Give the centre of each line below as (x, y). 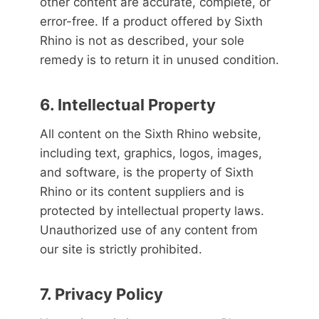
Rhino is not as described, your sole (142, 41)
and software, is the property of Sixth (147, 172)
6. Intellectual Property (128, 105)
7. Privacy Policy (101, 294)
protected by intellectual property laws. (152, 211)
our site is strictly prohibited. (121, 249)
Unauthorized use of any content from (149, 230)
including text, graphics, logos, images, (151, 153)
